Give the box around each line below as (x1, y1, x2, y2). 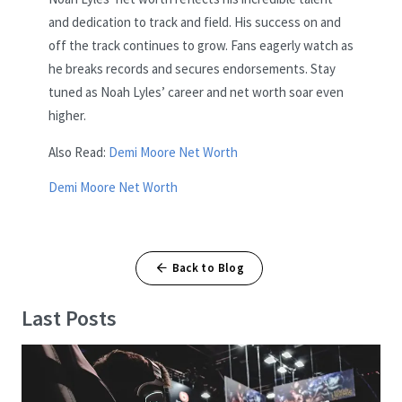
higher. (48, 107, 86, 125)
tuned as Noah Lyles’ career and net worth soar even (48, 83, 344, 101)
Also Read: (48, 144, 106, 162)
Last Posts (22, 304, 117, 333)
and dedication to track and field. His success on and (48, 13, 341, 31)
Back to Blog (171, 260, 245, 276)
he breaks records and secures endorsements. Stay (48, 60, 336, 78)
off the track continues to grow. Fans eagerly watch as (48, 37, 354, 55)
